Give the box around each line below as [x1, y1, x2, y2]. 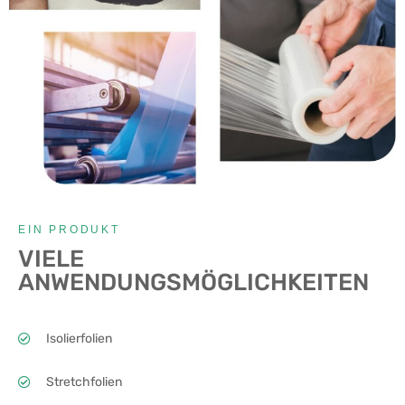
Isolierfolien [45, 331, 112, 347]
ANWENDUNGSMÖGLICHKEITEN [18, 268, 369, 297]
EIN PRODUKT [18, 223, 120, 237]
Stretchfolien [45, 374, 122, 391]
